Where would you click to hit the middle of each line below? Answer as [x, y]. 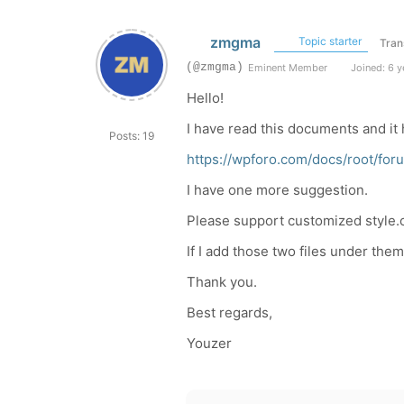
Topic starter [328, 41]
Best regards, [230, 312]
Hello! [205, 98]
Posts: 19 [132, 136]
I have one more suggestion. [277, 190]
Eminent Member [288, 68]
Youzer [209, 343]
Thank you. [222, 282]
